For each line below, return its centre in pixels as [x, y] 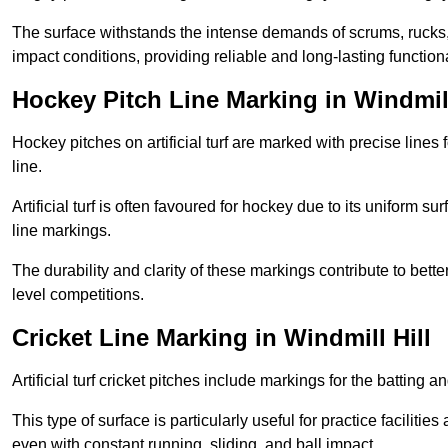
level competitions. [78, 295]
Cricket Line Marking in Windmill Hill [221, 338]
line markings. [61, 231]
